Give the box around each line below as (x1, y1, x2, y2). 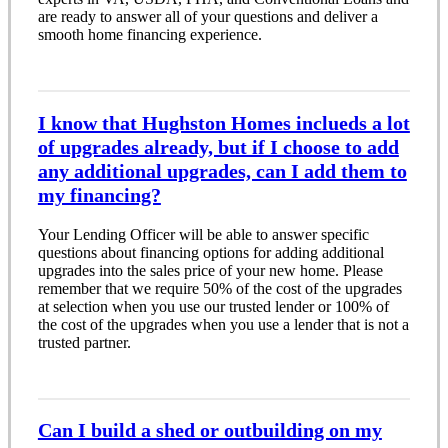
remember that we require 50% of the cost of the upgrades (37, 279, 402, 297)
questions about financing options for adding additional (37, 243, 384, 261)
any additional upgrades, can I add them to (37, 159, 407, 182)
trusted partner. (37, 333, 131, 351)
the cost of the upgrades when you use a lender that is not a (37, 315, 409, 333)
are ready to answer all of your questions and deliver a (37, 8, 378, 26)
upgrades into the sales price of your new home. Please (37, 261, 383, 279)
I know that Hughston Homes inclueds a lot (37, 111, 410, 134)
